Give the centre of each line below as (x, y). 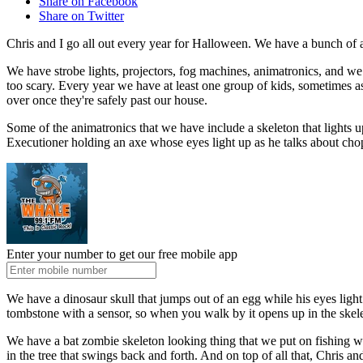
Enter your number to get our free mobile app (122, 254)
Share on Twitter (81, 16)
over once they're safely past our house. (107, 100)
